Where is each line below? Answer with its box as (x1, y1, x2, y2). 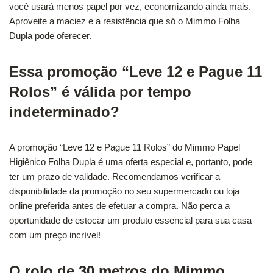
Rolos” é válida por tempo (9, 83, 191, 101)
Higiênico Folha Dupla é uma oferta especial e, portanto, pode (9, 157, 252, 168)
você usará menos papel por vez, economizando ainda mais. (9, 1, 251, 12)
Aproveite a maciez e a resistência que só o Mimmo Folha (9, 16, 240, 27)
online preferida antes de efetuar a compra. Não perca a (9, 200, 230, 211)
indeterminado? (9, 104, 119, 121)
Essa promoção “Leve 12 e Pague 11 (9, 63, 262, 80)
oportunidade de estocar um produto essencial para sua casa (9, 215, 252, 226)
